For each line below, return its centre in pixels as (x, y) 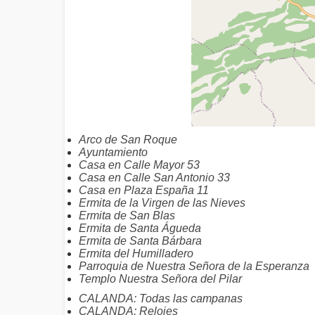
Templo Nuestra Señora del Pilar (160, 279)
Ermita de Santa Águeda (140, 228)
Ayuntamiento (113, 152)
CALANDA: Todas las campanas (161, 298)
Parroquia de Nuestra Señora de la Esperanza (194, 266)
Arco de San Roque (128, 140)
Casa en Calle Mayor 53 (139, 165)
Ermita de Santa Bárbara (140, 241)
